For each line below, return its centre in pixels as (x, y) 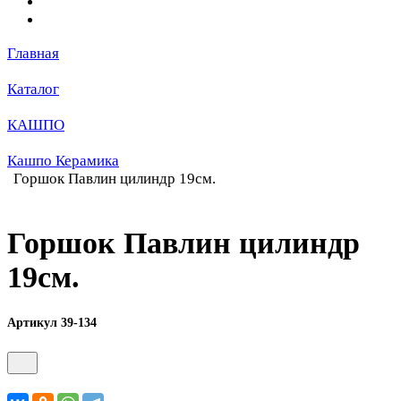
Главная (33, 53)
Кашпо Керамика (63, 161)
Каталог (33, 89)
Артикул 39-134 (52, 323)
